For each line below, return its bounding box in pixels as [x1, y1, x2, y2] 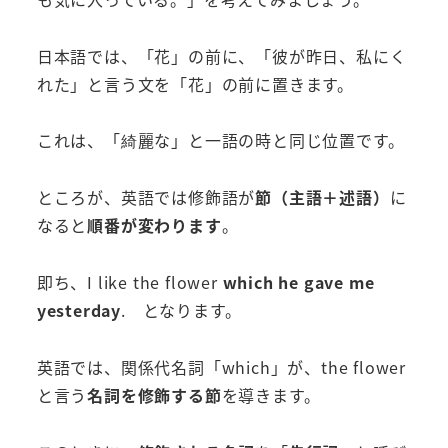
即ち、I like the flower [36, 270, 223, 295]
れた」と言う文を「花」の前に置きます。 [36, 71, 354, 96]
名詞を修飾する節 [87, 382, 222, 407]
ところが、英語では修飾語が [36, 185, 256, 210]
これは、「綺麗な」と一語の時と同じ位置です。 [36, 128, 405, 153]
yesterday [36, 298, 121, 323]
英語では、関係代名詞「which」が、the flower [36, 354, 406, 379]
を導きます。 [221, 382, 321, 407]
